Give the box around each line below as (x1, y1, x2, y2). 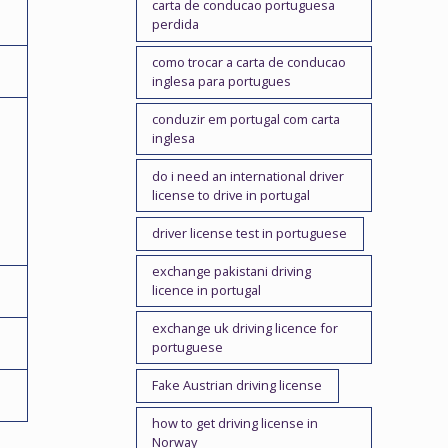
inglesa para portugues (152, 72, 292, 91)
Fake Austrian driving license (152, 376, 323, 395)
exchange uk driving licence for (152, 318, 339, 337)
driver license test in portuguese (152, 224, 348, 243)
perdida (152, 15, 200, 34)
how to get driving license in (152, 413, 319, 432)
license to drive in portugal (152, 185, 311, 204)
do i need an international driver (152, 166, 345, 185)
